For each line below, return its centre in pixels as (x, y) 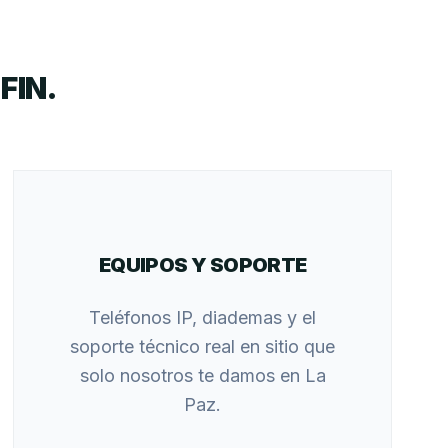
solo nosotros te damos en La (202, 375)
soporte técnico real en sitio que (203, 346)
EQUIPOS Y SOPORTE (202, 265)
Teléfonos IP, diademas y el (203, 317)
